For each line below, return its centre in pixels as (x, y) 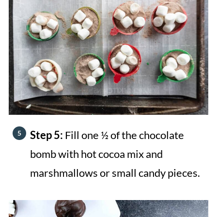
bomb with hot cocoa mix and (96, 154)
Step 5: (47, 135)
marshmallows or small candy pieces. (115, 172)
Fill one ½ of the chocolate (124, 135)
